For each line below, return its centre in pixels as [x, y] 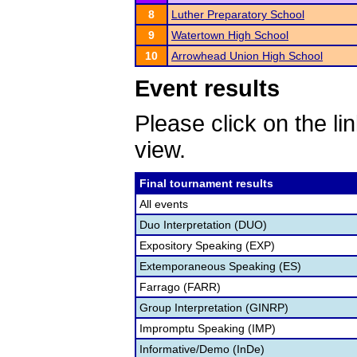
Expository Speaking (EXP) [207, 245]
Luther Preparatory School [238, 14]
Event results [207, 88]
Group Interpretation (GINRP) [214, 308]
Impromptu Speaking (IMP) [208, 328]
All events [164, 204]
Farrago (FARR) [180, 287]
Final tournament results [206, 183]
